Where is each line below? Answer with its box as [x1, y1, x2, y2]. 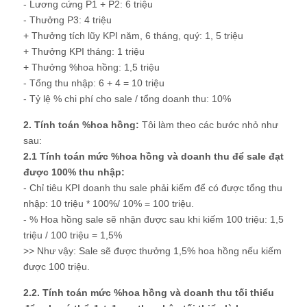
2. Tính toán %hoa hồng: [23, 119, 139, 131]
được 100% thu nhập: [23, 167, 125, 178]
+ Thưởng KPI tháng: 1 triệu [23, 46, 145, 58]
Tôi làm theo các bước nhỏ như [139, 119, 278, 131]
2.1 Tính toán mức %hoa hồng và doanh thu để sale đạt [23, 151, 284, 162]
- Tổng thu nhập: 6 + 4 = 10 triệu [23, 77, 164, 89]
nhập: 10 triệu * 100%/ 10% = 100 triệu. [23, 198, 194, 210]
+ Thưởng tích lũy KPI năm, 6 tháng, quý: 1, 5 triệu [23, 30, 243, 42]
